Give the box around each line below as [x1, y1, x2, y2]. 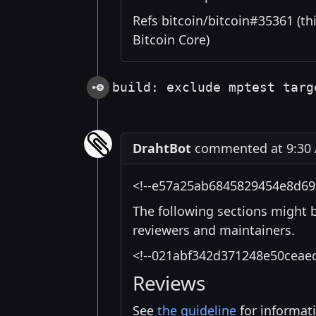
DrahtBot [133, 140, 191, 157]
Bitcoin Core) [133, 31, 209, 49]
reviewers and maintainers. [133, 221, 295, 239]
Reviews [133, 269, 205, 297]
